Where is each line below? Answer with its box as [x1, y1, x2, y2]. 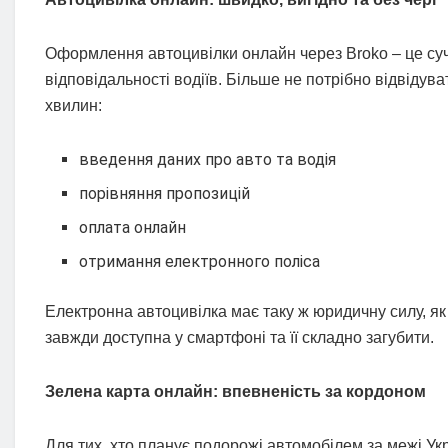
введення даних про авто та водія [79, 150, 337, 170]
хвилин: [45, 97, 102, 115]
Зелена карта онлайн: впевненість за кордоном [45, 383, 426, 401]
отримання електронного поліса [79, 252, 321, 272]
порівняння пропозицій [79, 184, 251, 204]
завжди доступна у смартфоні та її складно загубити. [45, 329, 434, 347]
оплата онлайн [79, 218, 187, 238]
